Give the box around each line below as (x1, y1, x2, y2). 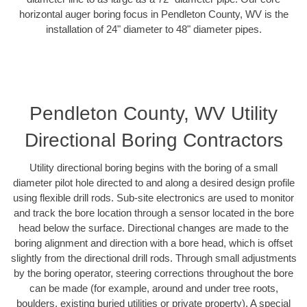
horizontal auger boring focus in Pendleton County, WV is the (19, 8, 288, 20)
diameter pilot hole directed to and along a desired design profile (12, 177, 295, 189)
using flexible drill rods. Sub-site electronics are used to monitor (13, 192, 294, 204)
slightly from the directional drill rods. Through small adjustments (10, 252, 297, 265)
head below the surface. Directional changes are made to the (19, 222, 288, 234)
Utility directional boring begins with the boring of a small (29, 162, 278, 174)
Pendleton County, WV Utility (29, 103, 278, 125)
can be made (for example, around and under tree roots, (29, 282, 278, 295)
